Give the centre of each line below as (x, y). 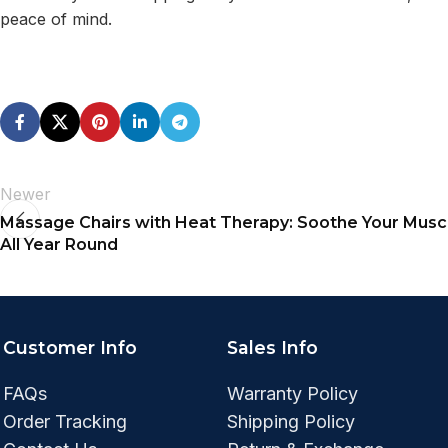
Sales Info (272, 348)
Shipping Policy (291, 422)
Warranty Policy (292, 394)
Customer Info (70, 348)
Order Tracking (65, 422)
